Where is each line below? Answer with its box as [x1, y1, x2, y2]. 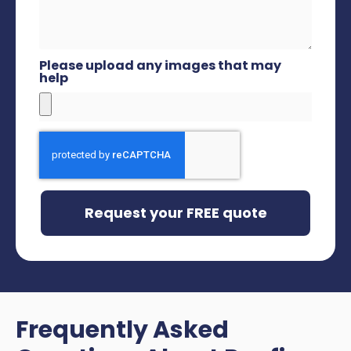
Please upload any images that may [39, 56, 281, 75]
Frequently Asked [16, 313, 229, 347]
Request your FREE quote [84, 203, 267, 223]
